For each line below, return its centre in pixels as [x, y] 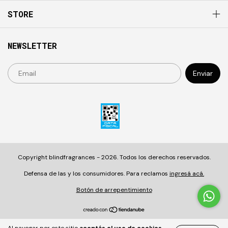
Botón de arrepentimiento [114, 190]
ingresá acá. [187, 174]
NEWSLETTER [32, 46]
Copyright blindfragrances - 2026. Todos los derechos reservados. [114, 157]
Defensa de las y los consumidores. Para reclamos [96, 174]
